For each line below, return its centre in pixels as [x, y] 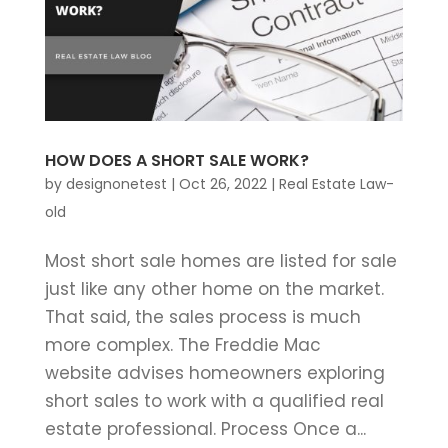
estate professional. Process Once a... [205, 428]
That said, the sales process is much [202, 316]
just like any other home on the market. [214, 288]
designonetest [116, 183]
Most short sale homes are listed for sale [220, 260]
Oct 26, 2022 [222, 183]
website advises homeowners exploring [214, 372]
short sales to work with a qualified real [214, 400]
